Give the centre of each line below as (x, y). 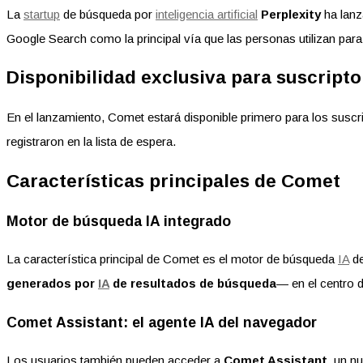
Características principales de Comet (173, 181)
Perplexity (291, 14)
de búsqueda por (108, 14)
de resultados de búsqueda (193, 284)
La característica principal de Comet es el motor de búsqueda (172, 259)
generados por (52, 284)
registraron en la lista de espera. (91, 142)
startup (42, 14)
